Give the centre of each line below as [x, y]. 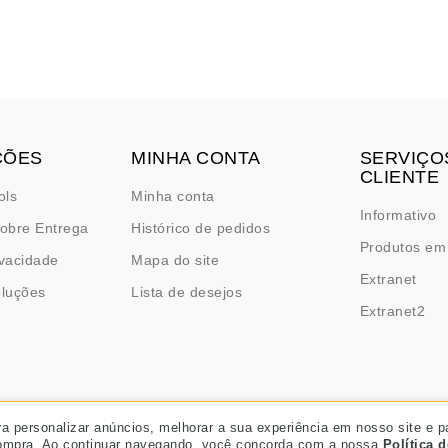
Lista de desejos [187, 291]
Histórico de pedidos [201, 227]
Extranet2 [392, 310]
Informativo [398, 214]
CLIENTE [399, 176]
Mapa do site [175, 259]
